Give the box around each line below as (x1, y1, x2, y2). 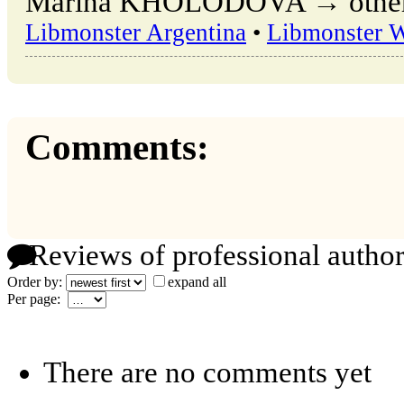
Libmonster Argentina (25, 18, 246, 46)
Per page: (7, 291, 68, 308)
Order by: (7, 274, 66, 290)
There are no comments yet (43, 356, 372, 390)
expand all (168, 274, 226, 290)
